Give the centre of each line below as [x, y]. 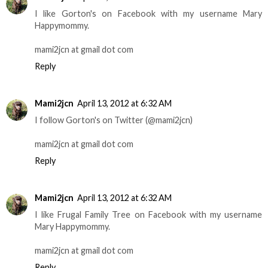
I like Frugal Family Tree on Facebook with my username [148, 215]
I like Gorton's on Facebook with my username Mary [148, 14]
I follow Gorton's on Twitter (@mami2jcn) [114, 120]
